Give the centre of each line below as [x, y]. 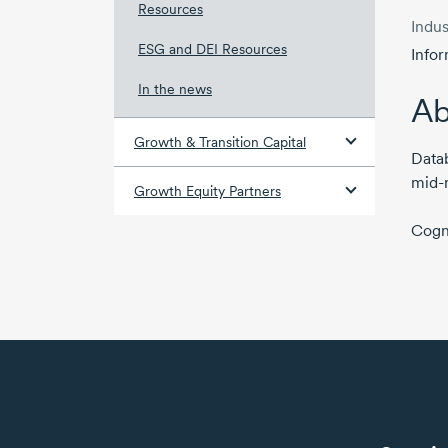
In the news [175, 89]
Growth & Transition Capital [220, 142]
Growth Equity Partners [207, 191]
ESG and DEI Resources [212, 49]
